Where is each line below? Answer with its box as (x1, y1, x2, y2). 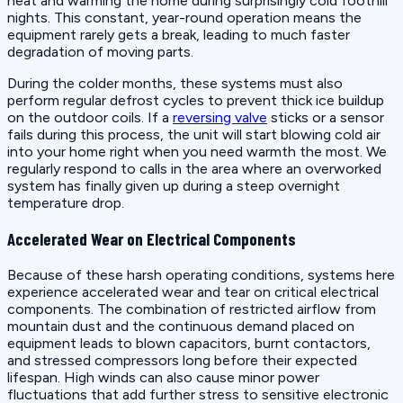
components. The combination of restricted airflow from (7, 300, 376, 318)
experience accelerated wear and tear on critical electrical (7, 282, 379, 300)
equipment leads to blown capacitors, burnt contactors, (7, 334, 371, 352)
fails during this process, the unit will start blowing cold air (7, 126, 381, 144)
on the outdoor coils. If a (7, 109, 173, 127)
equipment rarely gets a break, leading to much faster (7, 26, 350, 44)
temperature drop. (7, 194, 124, 212)
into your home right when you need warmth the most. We (7, 143, 387, 161)
